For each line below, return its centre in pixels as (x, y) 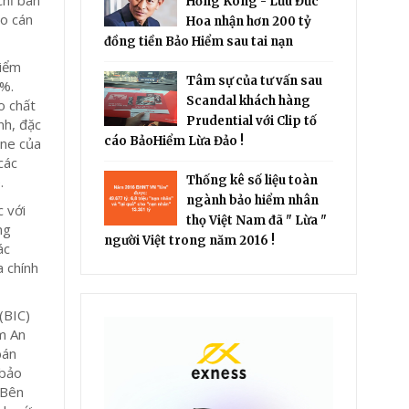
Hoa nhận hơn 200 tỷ (249, 21)
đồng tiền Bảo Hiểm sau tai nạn (199, 42)
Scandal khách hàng (249, 101)
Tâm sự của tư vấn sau (255, 81)
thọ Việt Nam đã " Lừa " (257, 220)
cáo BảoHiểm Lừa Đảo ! (174, 141)
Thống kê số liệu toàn (252, 180)
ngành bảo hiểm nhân (253, 200)
